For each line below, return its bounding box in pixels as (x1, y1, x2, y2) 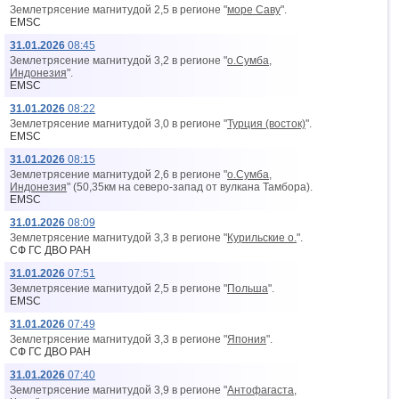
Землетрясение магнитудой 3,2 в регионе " (10, 54, 227, 67)
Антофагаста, (227, 384, 297, 396)
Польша (227, 282, 268, 295)
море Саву (227, 4, 281, 16)
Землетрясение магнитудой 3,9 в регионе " (10, 384, 227, 396)
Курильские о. (227, 232, 297, 244)
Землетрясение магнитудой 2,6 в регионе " (10, 168, 227, 181)
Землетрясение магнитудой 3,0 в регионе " (10, 118, 227, 130)
